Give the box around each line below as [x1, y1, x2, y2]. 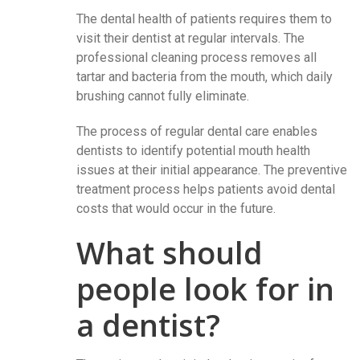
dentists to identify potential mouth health [76, 142, 310, 158]
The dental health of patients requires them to [76, 10, 332, 27]
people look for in [76, 267, 334, 309]
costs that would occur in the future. [76, 200, 276, 216]
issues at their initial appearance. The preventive [76, 162, 347, 178]
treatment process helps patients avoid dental [76, 181, 335, 197]
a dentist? [76, 303, 220, 346]
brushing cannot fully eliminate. [76, 88, 249, 104]
